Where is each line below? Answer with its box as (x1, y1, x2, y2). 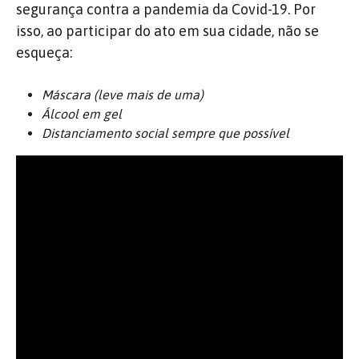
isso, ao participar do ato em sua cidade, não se (16, 22, 319, 39)
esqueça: (16, 44, 72, 61)
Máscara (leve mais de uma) (42, 87, 204, 102)
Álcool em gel (42, 107, 122, 121)
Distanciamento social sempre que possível (42, 126, 289, 140)
